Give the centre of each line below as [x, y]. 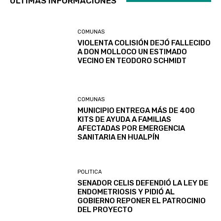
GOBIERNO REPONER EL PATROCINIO [142, 201]
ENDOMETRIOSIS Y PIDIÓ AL [126, 192]
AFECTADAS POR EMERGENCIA [131, 129]
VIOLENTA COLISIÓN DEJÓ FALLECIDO [144, 43]
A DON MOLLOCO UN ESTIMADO [132, 52]
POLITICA [90, 172]
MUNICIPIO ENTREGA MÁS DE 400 [136, 111]
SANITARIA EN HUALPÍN [119, 137]
